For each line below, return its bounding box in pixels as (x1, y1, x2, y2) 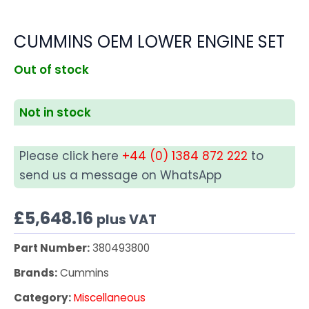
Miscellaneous (74, 290, 146, 306)
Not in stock (19, 104, 91, 121)
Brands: (14, 266, 57, 281)
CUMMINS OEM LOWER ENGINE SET (14, 30, 285, 53)
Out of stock (14, 61, 89, 78)
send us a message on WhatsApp (19, 167, 221, 184)
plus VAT (97, 210, 157, 229)
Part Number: (14, 241, 90, 256)
